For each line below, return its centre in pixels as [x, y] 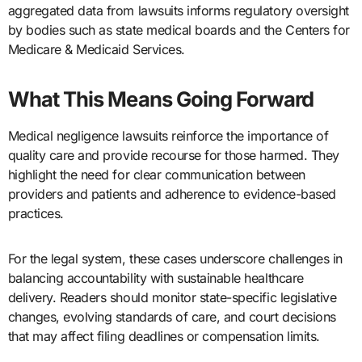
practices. [36, 214]
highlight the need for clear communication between [156, 175]
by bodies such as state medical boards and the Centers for [179, 30]
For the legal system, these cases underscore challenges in [175, 259]
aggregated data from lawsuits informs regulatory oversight [178, 11]
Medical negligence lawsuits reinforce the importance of [168, 136]
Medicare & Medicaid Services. [96, 50]
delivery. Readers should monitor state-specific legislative [172, 298]
